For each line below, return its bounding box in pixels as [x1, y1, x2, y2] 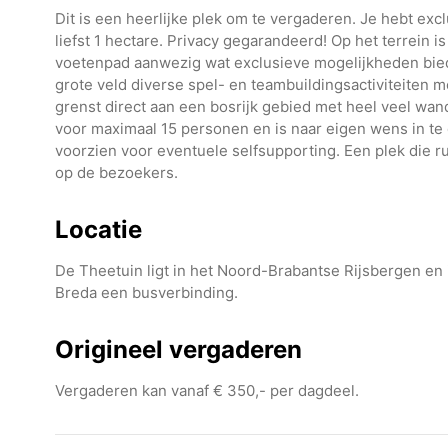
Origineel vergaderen [54, 335, 302, 365]
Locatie [54, 215, 142, 245]
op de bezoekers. [54, 163, 178, 183]
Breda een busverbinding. [54, 283, 238, 303]
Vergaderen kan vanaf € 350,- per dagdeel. [54, 381, 359, 401]
